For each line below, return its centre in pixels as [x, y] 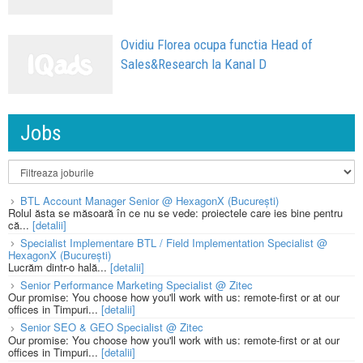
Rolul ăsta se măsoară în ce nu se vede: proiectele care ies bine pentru [175, 213]
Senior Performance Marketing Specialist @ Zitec [137, 285]
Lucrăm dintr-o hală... [59, 267]
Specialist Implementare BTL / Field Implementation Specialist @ [174, 243]
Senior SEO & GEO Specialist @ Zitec [112, 327]
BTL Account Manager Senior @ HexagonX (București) [149, 201]
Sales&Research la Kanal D [194, 64]
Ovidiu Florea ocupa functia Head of [217, 45]
